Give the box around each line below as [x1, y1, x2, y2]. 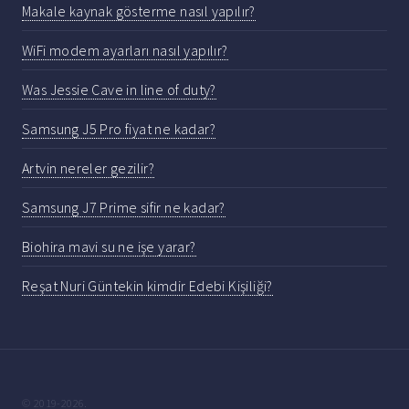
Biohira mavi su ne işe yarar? [22, 237, 196, 257]
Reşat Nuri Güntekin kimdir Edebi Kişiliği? [22, 277, 273, 296]
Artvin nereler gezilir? [22, 159, 155, 178]
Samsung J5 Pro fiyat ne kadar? [22, 120, 215, 139]
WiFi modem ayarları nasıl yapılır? [22, 41, 228, 60]
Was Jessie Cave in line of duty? [22, 80, 216, 100]
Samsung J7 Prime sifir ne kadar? [22, 198, 225, 217]
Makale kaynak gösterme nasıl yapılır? [22, 2, 256, 21]
